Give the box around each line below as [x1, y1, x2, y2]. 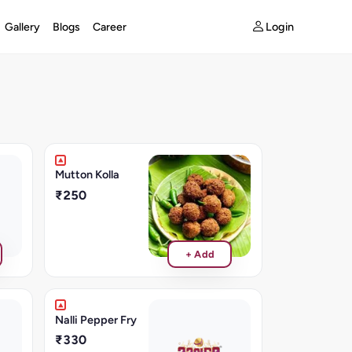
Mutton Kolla [55, 167, 120, 181]
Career [92, 20, 126, 34]
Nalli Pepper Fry [55, 312, 137, 327]
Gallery [4, 20, 40, 34]
